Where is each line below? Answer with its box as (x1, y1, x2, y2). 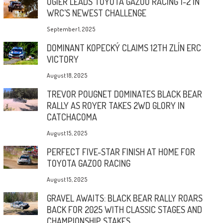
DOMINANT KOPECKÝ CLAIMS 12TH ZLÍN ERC (46, 42, 201, 53)
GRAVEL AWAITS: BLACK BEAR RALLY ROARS (46, 192, 203, 204)
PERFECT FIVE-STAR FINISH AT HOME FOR (46, 146, 195, 157)
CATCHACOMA (46, 111, 97, 122)
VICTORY (46, 53, 79, 65)
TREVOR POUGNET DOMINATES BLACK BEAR (46, 88, 202, 100)
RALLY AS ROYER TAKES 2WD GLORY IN (46, 100, 185, 111)
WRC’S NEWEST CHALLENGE (46, 7, 146, 18)
